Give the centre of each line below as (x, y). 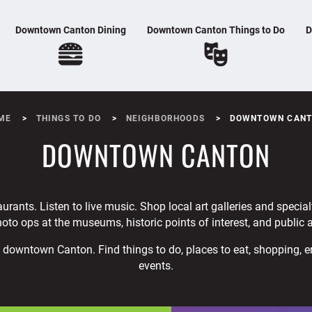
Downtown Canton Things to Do (216, 30)
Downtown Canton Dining (70, 30)
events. (156, 265)
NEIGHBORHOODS (165, 118)
